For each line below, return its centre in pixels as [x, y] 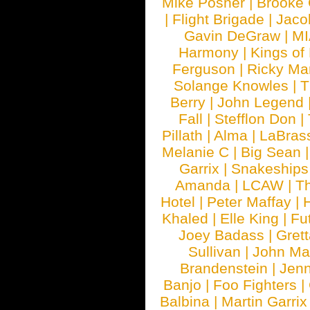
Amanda [203, 185]
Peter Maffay [249, 202]
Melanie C [195, 152]
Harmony [209, 52]
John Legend [261, 102]
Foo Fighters [255, 285]
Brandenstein [224, 268]
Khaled [185, 218]
